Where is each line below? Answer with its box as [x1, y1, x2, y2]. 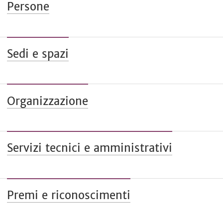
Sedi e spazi [7, 46, 69, 61]
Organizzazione [7, 94, 89, 108]
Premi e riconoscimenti [7, 188, 131, 202]
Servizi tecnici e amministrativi [7, 141, 173, 155]
